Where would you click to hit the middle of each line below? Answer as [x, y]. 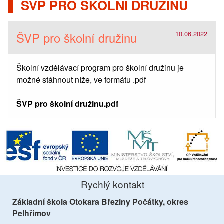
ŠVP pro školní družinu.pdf [67, 103]
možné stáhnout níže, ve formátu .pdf [81, 79]
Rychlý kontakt [113, 184]
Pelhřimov [32, 213]
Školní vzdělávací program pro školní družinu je [100, 67]
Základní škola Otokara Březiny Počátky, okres [100, 201]
